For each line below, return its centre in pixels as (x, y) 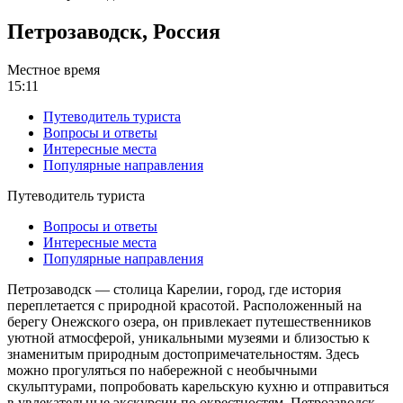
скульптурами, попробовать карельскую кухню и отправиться (198, 386)
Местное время (54, 69)
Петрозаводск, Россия (114, 31)
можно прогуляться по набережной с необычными (162, 370)
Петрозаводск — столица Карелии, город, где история (174, 289)
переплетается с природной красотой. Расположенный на (184, 305)
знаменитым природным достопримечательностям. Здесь (183, 354)
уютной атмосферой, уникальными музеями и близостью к (188, 337)
